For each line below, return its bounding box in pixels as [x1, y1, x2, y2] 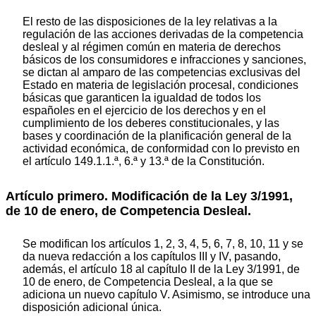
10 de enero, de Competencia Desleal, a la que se [23, 276, 273, 288]
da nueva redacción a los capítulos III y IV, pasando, [23, 250, 281, 263]
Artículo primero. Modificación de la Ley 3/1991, [6, 188, 293, 203]
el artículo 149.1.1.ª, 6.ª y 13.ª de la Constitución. [23, 154, 265, 167]
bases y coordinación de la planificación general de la [23, 129, 291, 142]
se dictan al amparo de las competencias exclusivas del [23, 66, 300, 78]
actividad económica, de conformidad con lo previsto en [23, 142, 300, 154]
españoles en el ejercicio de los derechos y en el [23, 104, 266, 116]
